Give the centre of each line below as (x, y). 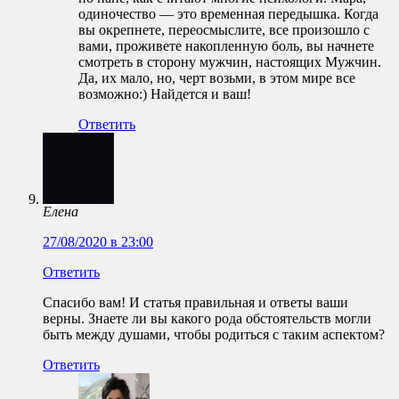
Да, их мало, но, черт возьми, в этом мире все (217, 78)
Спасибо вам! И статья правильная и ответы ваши (195, 303)
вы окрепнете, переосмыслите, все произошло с (224, 30)
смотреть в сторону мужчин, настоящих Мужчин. (230, 62)
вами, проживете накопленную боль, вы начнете (226, 46)
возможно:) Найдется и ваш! (165, 94)
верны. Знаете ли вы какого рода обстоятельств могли (207, 319)
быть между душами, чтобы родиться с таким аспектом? (214, 335)
